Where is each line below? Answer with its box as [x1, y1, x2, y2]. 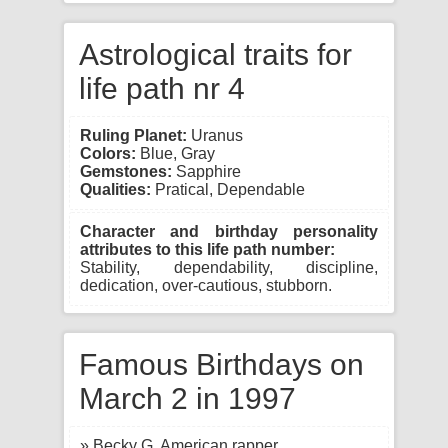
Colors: [80, 145, 136, 162]
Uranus [187, 127, 243, 144]
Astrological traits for [79, 38, 352, 71]
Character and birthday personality [80, 223, 378, 240]
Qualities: [80, 181, 151, 198]
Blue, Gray [136, 145, 215, 162]
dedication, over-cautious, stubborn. [80, 277, 332, 294]
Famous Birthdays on [79, 348, 364, 381]
